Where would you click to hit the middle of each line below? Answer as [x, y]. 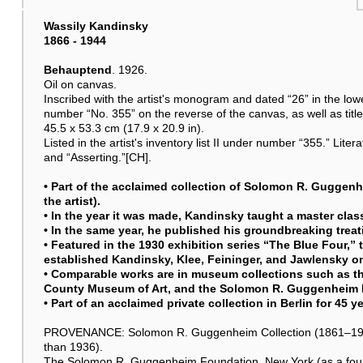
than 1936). [73, 346]
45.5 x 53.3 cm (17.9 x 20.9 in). [124, 128]
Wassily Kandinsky [96, 26]
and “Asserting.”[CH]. [97, 157]
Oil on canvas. [80, 84]
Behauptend [77, 69]
